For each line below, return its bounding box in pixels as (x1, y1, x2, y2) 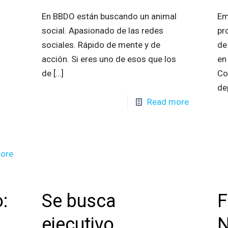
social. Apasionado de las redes (41, 25, 163, 36)
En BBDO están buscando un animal (41, 11, 177, 21)
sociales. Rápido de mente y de (41, 40, 160, 50)
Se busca (41, 190, 116, 212)
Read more (147, 97, 189, 107)
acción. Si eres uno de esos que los (41, 54, 176, 64)
